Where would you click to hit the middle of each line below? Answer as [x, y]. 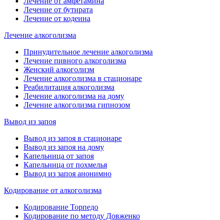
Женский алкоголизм [59, 70]
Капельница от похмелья [65, 165]
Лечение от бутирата [58, 10]
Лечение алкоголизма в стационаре [83, 79]
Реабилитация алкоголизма [69, 87]
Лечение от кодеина [57, 19]
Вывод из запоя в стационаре [73, 138]
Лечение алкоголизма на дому [74, 96]
